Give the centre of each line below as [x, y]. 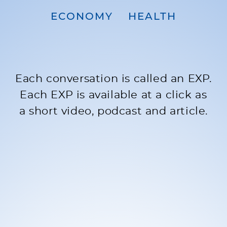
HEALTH [152, 16]
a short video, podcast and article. [113, 111]
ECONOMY [82, 16]
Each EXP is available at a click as [113, 95]
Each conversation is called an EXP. [114, 79]
